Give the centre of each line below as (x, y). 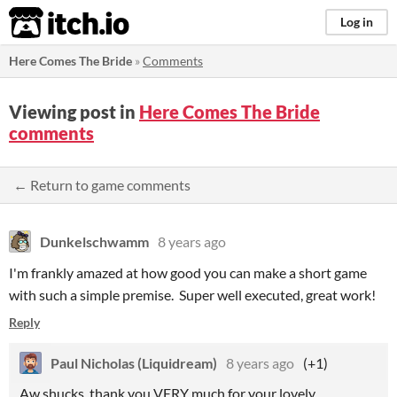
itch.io (47, 23)
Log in (357, 22)
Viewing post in (74, 112)
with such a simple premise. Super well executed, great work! (192, 295)
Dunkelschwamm (94, 241)
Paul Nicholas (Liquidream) (134, 363)
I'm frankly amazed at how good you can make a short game (188, 272)
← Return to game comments (102, 185)
